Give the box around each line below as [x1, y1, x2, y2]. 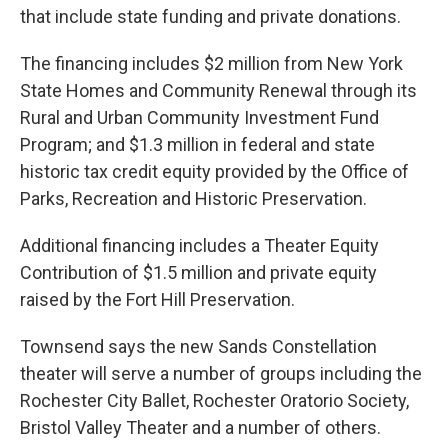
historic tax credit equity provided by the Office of [20, 161, 409, 183]
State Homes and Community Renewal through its [20, 80, 417, 102]
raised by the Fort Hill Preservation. [20, 289, 295, 311]
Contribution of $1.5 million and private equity [20, 262, 377, 284]
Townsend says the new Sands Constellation [20, 336, 377, 358]
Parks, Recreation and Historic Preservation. [20, 188, 367, 210]
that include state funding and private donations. [20, 6, 401, 28]
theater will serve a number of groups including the [20, 363, 422, 385]
